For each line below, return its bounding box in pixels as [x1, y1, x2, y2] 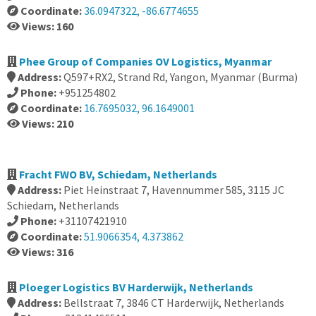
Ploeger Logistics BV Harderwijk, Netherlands [19, 280, 253, 294]
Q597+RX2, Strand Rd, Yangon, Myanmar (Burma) [63, 70, 298, 84]
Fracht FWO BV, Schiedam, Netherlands [19, 167, 217, 181]
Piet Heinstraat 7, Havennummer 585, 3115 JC [63, 183, 284, 197]
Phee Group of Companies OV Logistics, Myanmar [19, 54, 272, 68]
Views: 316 [22, 245, 73, 259]
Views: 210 [22, 116, 73, 130]
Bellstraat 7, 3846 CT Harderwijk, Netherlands [63, 296, 284, 310]
